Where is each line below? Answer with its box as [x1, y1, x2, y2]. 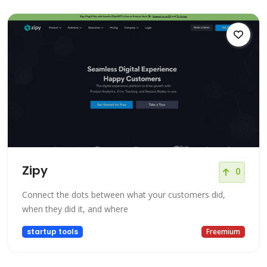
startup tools [26, 226, 78, 237]
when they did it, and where [22, 203, 128, 215]
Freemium [206, 226, 241, 237]
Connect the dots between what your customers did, [22, 188, 225, 200]
